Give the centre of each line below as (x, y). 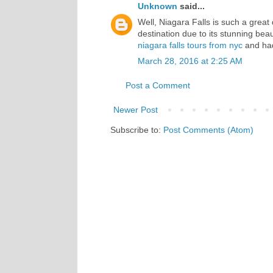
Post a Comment (158, 85)
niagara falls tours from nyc (190, 45)
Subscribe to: (137, 129)
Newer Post (136, 109)
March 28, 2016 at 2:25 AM (190, 61)
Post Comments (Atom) (208, 129)
